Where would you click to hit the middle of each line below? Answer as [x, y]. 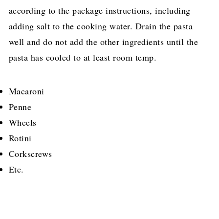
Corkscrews [30, 154]
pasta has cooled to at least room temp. [83, 57]
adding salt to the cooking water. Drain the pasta [101, 26]
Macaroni [26, 91]
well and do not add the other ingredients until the [103, 42]
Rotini [20, 138]
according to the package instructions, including [99, 11]
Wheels [22, 122]
